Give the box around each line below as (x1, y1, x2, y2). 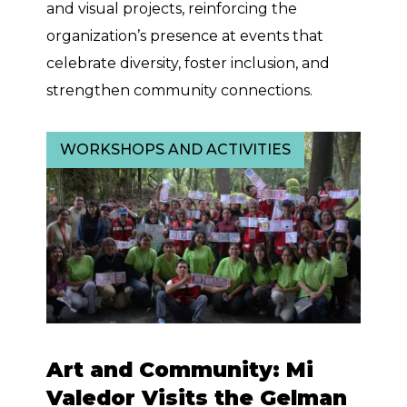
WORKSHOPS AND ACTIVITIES (60, 141, 292, 159)
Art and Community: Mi (46, 356, 314, 382)
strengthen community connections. (46, 82, 313, 100)
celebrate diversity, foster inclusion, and (46, 55, 331, 73)
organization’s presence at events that (46, 27, 324, 45)
